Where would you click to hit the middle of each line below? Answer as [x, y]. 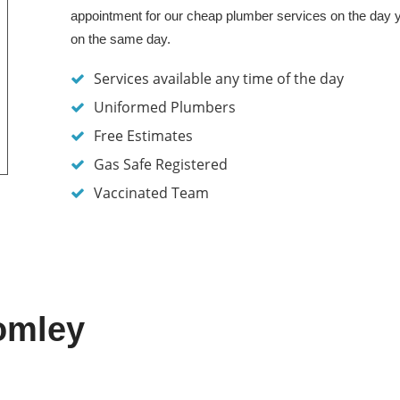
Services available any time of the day [219, 79]
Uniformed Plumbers [165, 108]
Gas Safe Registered [161, 165]
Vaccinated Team [151, 193]
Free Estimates [143, 136]
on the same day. [121, 39]
